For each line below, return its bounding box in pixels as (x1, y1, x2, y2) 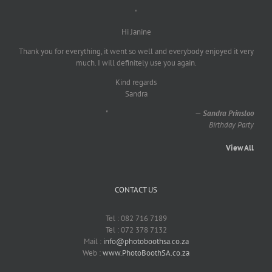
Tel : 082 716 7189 (105, 212, 167, 223)
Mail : (83, 236, 103, 246)
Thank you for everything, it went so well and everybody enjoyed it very (18, 46, 254, 56)
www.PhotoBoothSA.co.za (103, 247, 189, 258)
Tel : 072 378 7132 (105, 224, 167, 235)
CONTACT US (115, 184, 157, 195)
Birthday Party (209, 119, 254, 130)
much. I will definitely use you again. (75, 57, 197, 68)
